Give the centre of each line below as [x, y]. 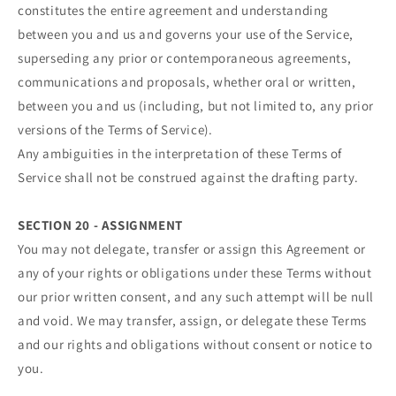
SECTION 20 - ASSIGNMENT [100, 225]
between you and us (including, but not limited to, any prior [196, 105]
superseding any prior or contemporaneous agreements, [185, 57]
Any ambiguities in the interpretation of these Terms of [180, 153]
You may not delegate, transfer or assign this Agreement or [192, 248]
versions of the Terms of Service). [115, 129]
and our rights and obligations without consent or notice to [195, 344]
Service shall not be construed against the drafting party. [188, 177]
